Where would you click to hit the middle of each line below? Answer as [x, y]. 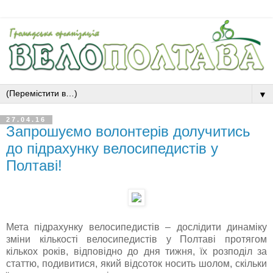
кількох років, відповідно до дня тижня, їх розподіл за [136, 252]
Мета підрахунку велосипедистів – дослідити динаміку [136, 227]
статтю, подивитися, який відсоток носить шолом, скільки [136, 264]
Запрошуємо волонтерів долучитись [128, 132]
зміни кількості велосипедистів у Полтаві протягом [136, 239]
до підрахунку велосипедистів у [112, 149]
